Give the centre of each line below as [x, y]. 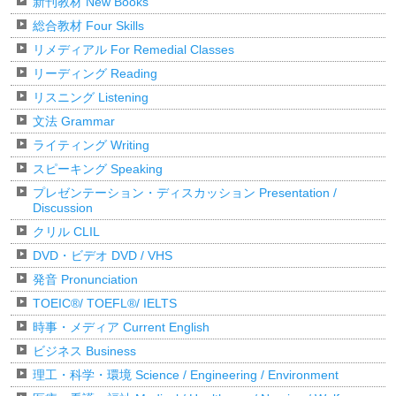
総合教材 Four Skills [88, 26]
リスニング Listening [91, 98]
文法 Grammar [74, 122]
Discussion [63, 208]
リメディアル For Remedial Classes [133, 50]
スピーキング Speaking [98, 169]
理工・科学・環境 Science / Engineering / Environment [186, 375]
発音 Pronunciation [85, 280]
